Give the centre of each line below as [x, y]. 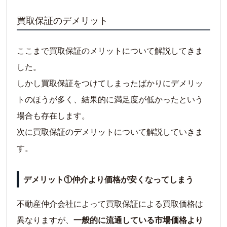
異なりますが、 [45, 220]
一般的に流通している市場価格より [138, 220]
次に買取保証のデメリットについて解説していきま [110, 132]
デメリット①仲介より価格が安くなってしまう [108, 179]
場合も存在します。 [53, 116]
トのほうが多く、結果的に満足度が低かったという [110, 99]
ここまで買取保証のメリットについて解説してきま [110, 51]
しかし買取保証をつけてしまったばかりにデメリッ [110, 83]
